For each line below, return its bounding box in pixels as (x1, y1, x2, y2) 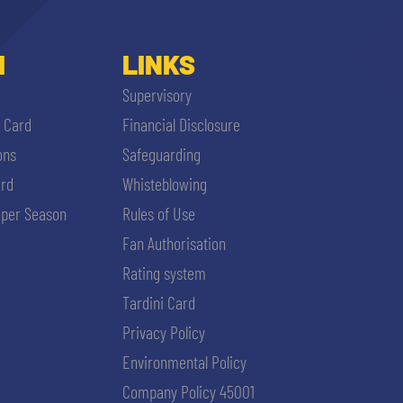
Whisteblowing (122, 173, 207, 195)
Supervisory (122, 84, 192, 106)
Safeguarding (122, 143, 201, 166)
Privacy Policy (122, 321, 205, 344)
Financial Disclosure (122, 113, 240, 136)
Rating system (122, 262, 206, 284)
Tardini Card (122, 291, 195, 314)
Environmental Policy (122, 351, 246, 373)
